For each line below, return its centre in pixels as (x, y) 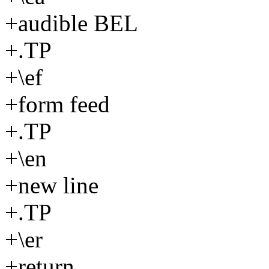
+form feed (57, 104)
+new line (52, 185)
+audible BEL (71, 23)
